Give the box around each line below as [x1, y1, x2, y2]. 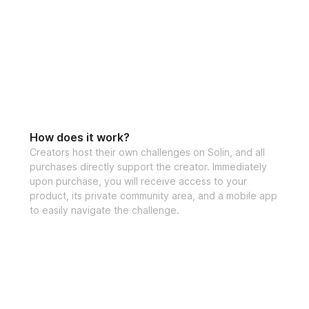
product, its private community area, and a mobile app [29, 189, 277, 201]
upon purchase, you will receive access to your [29, 175, 247, 187]
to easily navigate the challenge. [29, 203, 179, 216]
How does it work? [29, 130, 130, 144]
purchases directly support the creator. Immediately [29, 160, 267, 172]
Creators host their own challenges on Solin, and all [29, 146, 265, 158]
